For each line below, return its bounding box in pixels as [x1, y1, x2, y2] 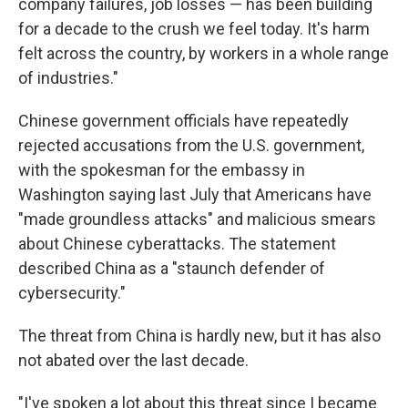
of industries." [18, 68, 118, 87]
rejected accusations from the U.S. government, [18, 136, 364, 155]
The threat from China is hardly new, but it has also [18, 326, 381, 345]
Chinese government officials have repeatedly [18, 111, 349, 130]
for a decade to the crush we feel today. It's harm [18, 19, 370, 38]
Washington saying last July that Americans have [18, 185, 372, 204]
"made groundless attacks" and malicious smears [18, 209, 376, 229]
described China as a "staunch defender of [18, 259, 325, 278]
